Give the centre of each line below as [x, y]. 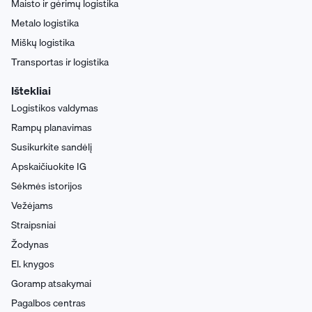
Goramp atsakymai [51, 284]
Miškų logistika [43, 43]
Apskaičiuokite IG [49, 167]
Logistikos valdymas [55, 108]
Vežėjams [32, 206]
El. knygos [33, 264]
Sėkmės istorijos [47, 186]
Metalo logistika [45, 23]
